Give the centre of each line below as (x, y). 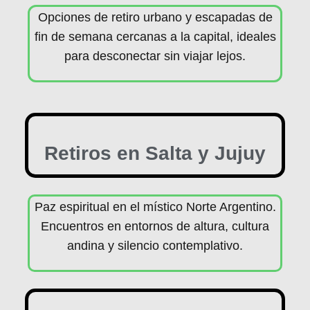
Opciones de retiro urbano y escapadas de (155, 17)
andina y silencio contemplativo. (155, 246)
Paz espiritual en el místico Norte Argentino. (155, 207)
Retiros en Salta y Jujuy (155, 153)
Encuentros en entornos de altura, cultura (155, 226)
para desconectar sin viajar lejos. (155, 56)
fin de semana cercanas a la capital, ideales (155, 37)
